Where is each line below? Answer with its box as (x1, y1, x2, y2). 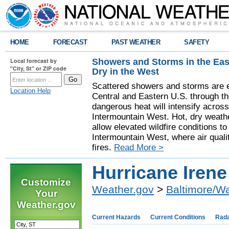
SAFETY (184, 38, 210, 46)
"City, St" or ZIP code (10, 64, 66, 72)
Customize (21, 177, 71, 188)
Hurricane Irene (92, 163, 227, 183)
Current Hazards (92, 214, 141, 221)
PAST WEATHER (111, 38, 161, 46)
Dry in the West (92, 66, 159, 77)
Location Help (10, 87, 51, 95)
